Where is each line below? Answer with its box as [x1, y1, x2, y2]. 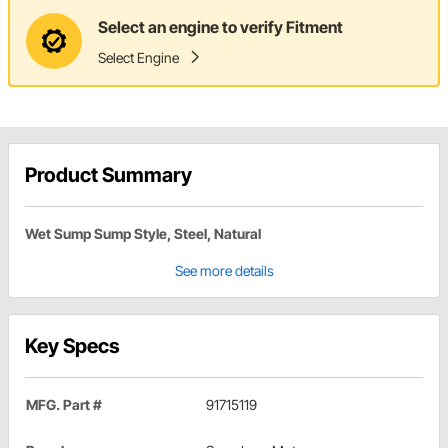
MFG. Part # [26, 396, 102, 414]
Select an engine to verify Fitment [98, 16, 343, 37]
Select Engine [98, 48, 179, 66]
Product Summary [25, 163, 192, 188]
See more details [174, 262, 274, 280]
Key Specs [25, 334, 120, 359]
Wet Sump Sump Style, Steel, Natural [25, 225, 261, 243]
